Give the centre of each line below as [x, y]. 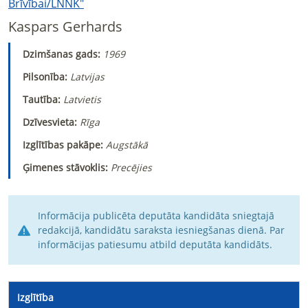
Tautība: [43, 99]
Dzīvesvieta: [51, 122]
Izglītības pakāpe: [64, 145]
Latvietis [82, 99]
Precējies [131, 167]
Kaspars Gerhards [65, 26]
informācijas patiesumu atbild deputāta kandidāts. [155, 244]
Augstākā [127, 145]
